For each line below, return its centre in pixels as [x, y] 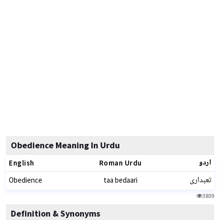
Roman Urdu [120, 163]
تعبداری [200, 180]
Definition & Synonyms [55, 213]
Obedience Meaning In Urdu [65, 145]
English [22, 163]
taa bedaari [120, 180]
